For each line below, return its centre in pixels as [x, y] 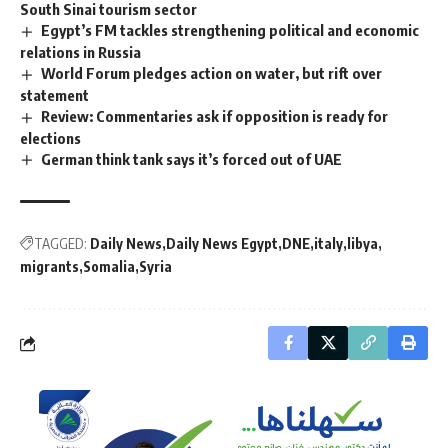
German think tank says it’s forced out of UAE [192, 158]
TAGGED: [60, 244]
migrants [49, 267]
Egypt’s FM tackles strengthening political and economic [230, 29]
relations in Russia [80, 51]
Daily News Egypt [222, 244]
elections [50, 137]
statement [54, 94]
